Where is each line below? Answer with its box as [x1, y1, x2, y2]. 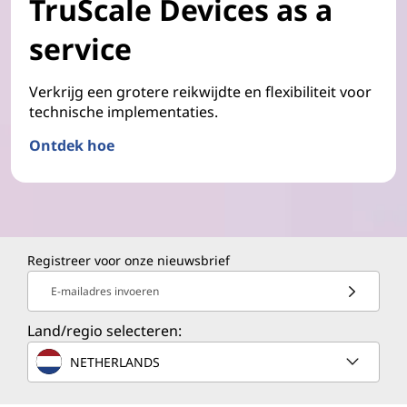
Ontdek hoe [29, 135, 114, 156]
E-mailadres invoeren [51, 283, 159, 300]
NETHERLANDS [70, 352, 160, 371]
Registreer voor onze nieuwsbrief [27, 252, 230, 270]
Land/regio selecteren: [27, 321, 182, 342]
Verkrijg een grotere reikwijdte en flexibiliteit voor [29, 82, 372, 103]
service [29, 29, 132, 69]
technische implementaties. [29, 102, 218, 123]
